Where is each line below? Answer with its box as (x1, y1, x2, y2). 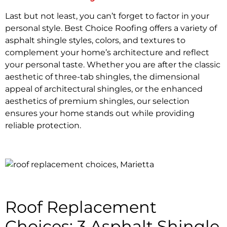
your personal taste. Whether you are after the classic (5, 60, 220, 70)
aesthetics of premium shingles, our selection (5, 96, 190, 106)
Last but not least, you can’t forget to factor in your (5, 11, 209, 21)
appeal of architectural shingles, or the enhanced (5, 84, 203, 94)
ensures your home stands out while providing (5, 108, 195, 119)
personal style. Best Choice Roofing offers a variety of (5, 23, 217, 33)
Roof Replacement (5, 197, 157, 217)
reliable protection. (5, 121, 81, 131)
